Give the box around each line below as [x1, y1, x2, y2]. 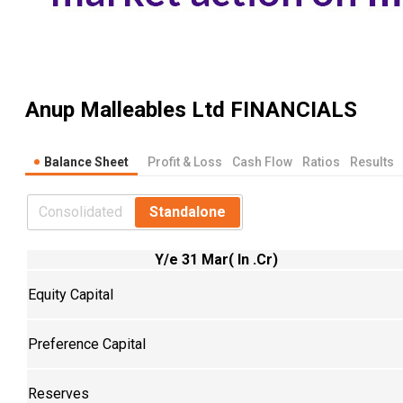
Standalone [149, 202, 226, 220]
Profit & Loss [148, 154, 222, 169]
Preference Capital [28, 335, 146, 353]
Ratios [302, 154, 340, 169]
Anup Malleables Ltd [25, 97, 225, 123]
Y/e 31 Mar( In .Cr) [154, 250, 278, 268]
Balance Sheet [44, 154, 129, 169]
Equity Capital [28, 285, 113, 303]
